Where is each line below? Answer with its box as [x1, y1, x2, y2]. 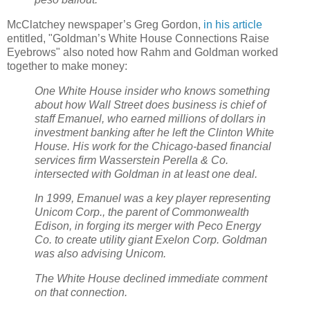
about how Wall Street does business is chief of [35, 98, 266, 111]
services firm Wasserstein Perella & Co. [35, 154, 228, 166]
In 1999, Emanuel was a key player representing [35, 192, 271, 205]
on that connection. [35, 286, 127, 299]
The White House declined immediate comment [35, 273, 267, 285]
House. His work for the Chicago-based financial [35, 140, 271, 152]
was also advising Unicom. [35, 248, 166, 260]
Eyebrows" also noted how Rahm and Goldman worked [7, 46, 278, 58]
